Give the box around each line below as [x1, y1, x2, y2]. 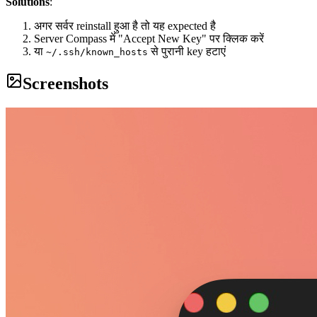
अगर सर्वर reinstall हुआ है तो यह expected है [34, 20, 216, 33]
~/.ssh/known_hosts [46, 47, 148, 58]
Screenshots [23, 74, 108, 93]
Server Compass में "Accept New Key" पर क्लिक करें [34, 33, 264, 45]
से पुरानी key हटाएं [148, 45, 226, 58]
